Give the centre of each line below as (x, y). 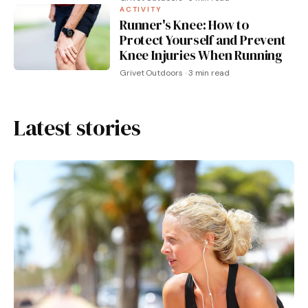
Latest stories (77, 128)
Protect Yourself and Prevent (203, 40)
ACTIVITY (141, 9)
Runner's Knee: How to (185, 25)
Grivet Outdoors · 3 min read (175, 73)
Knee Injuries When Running (201, 55)
